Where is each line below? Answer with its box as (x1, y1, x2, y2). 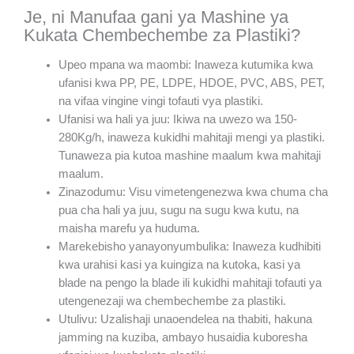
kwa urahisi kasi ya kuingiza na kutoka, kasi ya (58, 258, 300, 272)
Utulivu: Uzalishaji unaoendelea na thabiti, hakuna (58, 313, 312, 326)
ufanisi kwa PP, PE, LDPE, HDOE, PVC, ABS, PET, (58, 77, 325, 90)
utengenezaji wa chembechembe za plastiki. (58, 295, 286, 308)
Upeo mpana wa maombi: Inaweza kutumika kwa (58, 58, 313, 72)
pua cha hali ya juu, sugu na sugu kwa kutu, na (58, 204, 299, 217)
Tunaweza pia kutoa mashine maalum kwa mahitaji (58, 149, 321, 163)
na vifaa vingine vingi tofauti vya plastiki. (58, 95, 263, 108)
